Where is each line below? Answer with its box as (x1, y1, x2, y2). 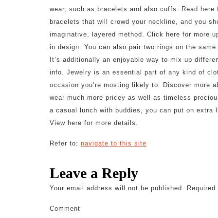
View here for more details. (50, 119, 138, 127)
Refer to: (50, 140, 81, 147)
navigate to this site (81, 140, 146, 147)
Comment (50, 205, 80, 212)
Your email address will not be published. (50, 184, 184, 192)
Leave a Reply (50, 165, 138, 181)
